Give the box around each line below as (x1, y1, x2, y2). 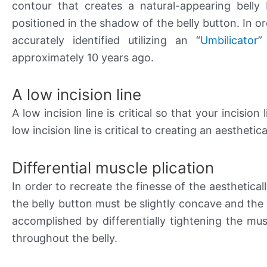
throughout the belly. (12, 231, 117, 244)
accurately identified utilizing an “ (12, 33, 201, 46)
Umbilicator (200, 33, 259, 46)
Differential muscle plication (12, 158, 214, 177)
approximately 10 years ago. (12, 51, 154, 64)
